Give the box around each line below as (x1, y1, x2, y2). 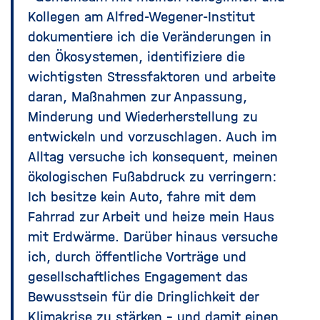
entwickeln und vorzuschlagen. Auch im (28, 129, 276, 146)
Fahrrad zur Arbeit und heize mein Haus (28, 209, 274, 226)
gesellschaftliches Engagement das (28, 269, 248, 286)
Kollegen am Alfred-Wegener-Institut (28, 9, 255, 26)
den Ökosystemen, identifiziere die (28, 49, 245, 66)
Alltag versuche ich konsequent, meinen (28, 149, 278, 166)
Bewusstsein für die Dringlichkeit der (28, 289, 259, 306)
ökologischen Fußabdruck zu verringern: (28, 169, 277, 186)
